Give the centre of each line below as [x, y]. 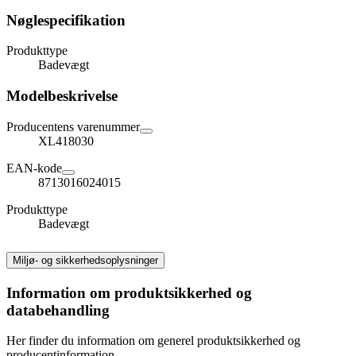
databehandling [58, 310]
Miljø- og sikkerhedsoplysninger [85, 260]
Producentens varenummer [73, 126]
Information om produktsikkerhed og [129, 292]
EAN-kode [34, 168]
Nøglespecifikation [66, 20]
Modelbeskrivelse [62, 96]
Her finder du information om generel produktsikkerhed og [153, 341]
